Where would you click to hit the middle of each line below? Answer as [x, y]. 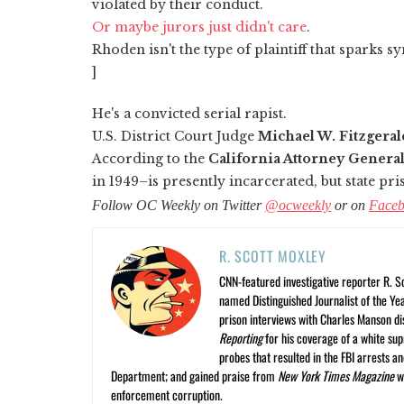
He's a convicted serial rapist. [189, 113]
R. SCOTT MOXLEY [273, 256]
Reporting [242, 337]
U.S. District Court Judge [175, 136]
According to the [150, 158]
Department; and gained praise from [194, 375]
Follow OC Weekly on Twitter [179, 205]
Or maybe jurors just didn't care [199, 27]
